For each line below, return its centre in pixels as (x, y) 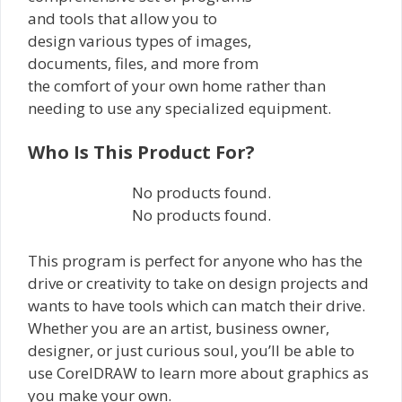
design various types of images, (140, 40)
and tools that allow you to (122, 18)
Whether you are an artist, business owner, (179, 328)
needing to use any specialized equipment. (179, 108)
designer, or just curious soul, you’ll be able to (191, 350)
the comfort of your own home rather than (177, 85)
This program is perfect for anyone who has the (195, 260)
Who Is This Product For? (141, 153)
